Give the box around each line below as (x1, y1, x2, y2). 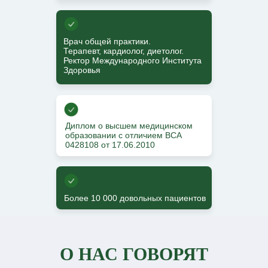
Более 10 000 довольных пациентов (64, 193, 206, 203)
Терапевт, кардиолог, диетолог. (63, 45, 184, 56)
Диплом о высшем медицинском (65, 120, 193, 130)
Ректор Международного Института (63, 55, 202, 65)
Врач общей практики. (63, 36, 151, 46)
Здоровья (63, 65, 100, 75)
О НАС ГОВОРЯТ (60, 243, 208, 264)
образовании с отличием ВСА (65, 130, 182, 140)
